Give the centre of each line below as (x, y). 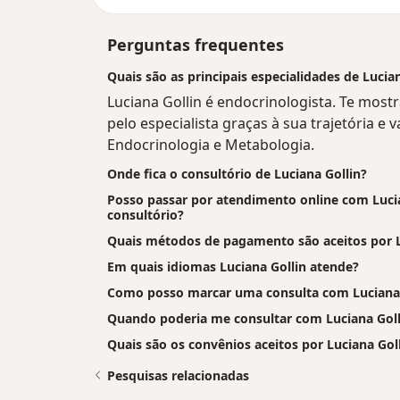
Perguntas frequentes (196, 45)
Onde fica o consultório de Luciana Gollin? (237, 174)
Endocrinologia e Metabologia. (211, 145)
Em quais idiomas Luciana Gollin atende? (233, 267)
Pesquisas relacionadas (178, 376)
